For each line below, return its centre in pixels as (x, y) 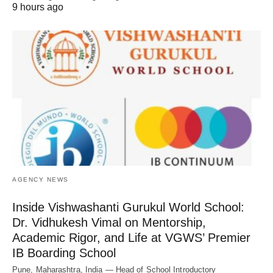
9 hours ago (38, 7)
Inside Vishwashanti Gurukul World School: (128, 207)
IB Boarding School (64, 253)
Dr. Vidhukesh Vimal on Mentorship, (109, 222)
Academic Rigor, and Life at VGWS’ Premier (131, 237)
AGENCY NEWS (41, 179)
